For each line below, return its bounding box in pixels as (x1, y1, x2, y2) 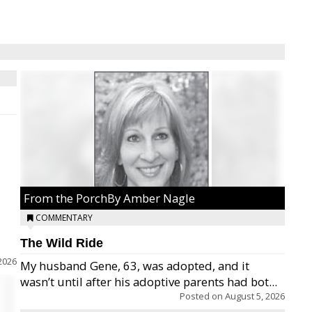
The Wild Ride (20, 236, 103, 250)
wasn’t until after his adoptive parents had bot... (20, 274, 277, 290)
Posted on (180, 290, 225, 302)
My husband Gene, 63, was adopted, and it (20, 258, 249, 274)
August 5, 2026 (225, 290, 285, 302)
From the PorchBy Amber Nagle (24, 190, 195, 206)
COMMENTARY (36, 212, 93, 224)
